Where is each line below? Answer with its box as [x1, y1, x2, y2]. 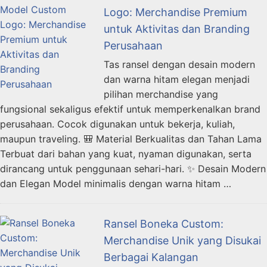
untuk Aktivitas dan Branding [104, 22, 250, 35]
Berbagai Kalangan [104, 250, 198, 263]
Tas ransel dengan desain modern [104, 58, 255, 70]
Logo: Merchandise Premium [104, 5, 247, 18]
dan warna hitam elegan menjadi [104, 73, 250, 85]
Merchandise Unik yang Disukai [104, 234, 261, 247]
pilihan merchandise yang [104, 88, 218, 100]
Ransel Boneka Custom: [104, 217, 223, 230]
